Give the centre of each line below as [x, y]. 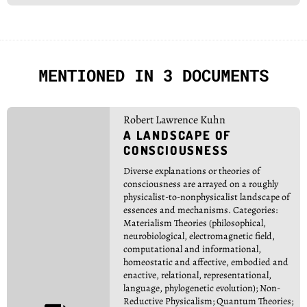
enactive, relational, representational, [197, 275]
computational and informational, [192, 249]
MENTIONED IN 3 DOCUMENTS [153, 75]
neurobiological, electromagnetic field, [199, 236]
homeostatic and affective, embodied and [206, 262]
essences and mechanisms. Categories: [200, 210]
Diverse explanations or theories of [192, 171]
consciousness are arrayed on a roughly [201, 184]
